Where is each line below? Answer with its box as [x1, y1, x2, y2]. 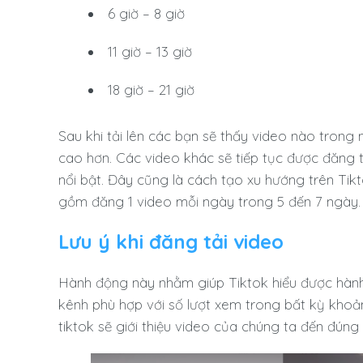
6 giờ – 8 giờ [108, 4, 186, 22]
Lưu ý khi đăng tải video [58, 228, 284, 254]
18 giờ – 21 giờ [108, 80, 199, 98]
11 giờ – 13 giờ [108, 42, 193, 60]
